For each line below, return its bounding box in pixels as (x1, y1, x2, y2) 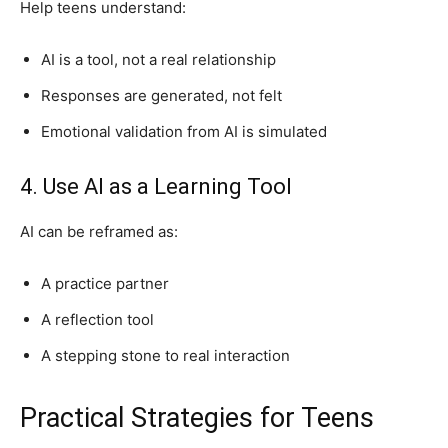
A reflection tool (41, 309, 154, 329)
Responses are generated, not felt (41, 85, 282, 105)
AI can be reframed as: (20, 221, 178, 241)
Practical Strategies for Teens (20, 401, 374, 434)
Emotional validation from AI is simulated (41, 121, 327, 141)
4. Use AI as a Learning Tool (20, 173, 292, 199)
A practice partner (41, 273, 169, 293)
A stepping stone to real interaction (41, 345, 290, 365)
